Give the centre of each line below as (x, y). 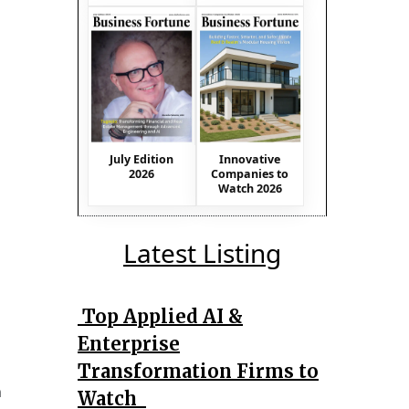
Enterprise (129, 343)
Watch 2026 (250, 188)
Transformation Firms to (198, 371)
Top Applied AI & (160, 316)
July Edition (142, 159)
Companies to (250, 173)
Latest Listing (202, 252)
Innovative (250, 159)
